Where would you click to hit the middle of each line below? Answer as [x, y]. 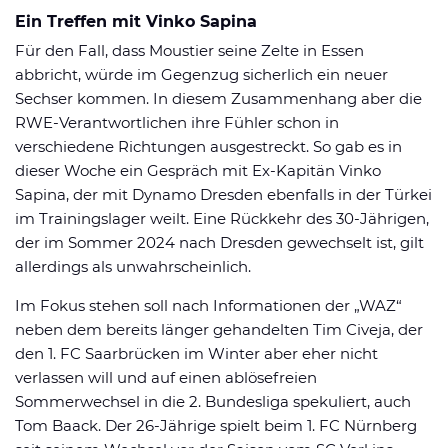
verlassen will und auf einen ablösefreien [166, 377]
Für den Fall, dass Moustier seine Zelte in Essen [189, 50]
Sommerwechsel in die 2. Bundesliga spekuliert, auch [213, 401]
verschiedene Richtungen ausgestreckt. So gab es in [208, 146]
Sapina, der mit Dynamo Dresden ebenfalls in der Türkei [223, 194]
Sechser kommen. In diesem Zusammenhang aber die [218, 98]
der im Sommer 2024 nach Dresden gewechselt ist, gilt [219, 242]
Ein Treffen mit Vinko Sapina [136, 21]
